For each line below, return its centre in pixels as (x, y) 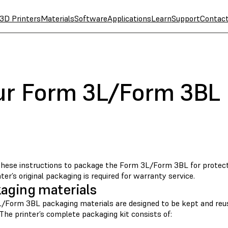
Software (91, 18)
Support (186, 18)
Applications (129, 18)
